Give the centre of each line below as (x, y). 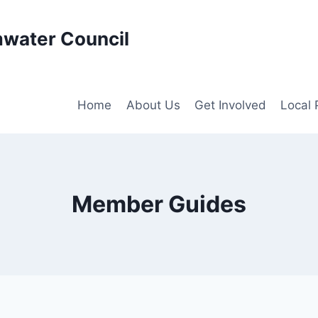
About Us (153, 105)
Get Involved (230, 105)
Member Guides (159, 204)
